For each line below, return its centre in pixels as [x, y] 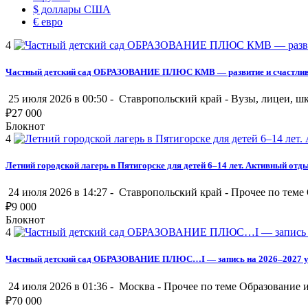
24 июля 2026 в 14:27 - [61, 192]
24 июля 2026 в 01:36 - [61, 286]
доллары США [75, 9]
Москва [137, 286]
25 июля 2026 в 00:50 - [61, 98]
